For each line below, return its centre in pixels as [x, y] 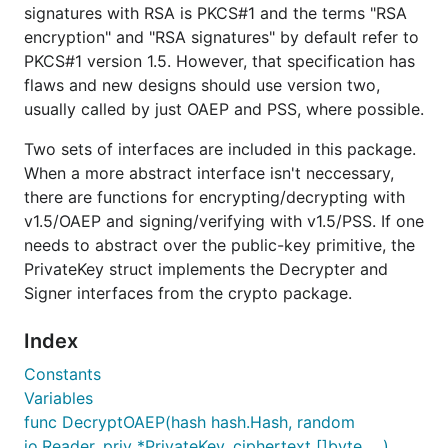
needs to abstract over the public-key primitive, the [219, 245]
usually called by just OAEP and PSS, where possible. [224, 109]
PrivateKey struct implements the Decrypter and [206, 269]
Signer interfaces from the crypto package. [188, 293]
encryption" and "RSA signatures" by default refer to [221, 37]
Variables [58, 398]
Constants [62, 374]
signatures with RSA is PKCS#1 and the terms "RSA [215, 13]
